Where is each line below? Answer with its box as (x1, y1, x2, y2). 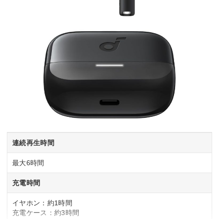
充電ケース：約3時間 (12, 209, 80, 217)
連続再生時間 (12, 139, 54, 147)
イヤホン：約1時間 (12, 199, 72, 207)
